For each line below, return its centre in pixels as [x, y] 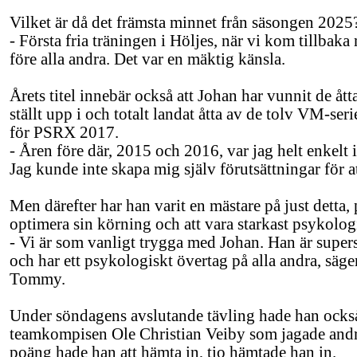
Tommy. [37, 279]
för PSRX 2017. [64, 132]
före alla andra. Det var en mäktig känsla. [147, 59]
